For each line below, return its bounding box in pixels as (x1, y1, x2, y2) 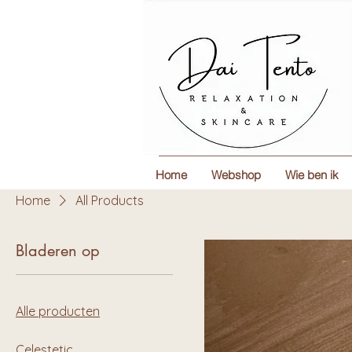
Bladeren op (16, 240, 100, 261)
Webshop (211, 167, 261, 182)
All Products (75, 192, 144, 208)
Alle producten (16, 302, 100, 319)
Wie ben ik (285, 167, 339, 182)
